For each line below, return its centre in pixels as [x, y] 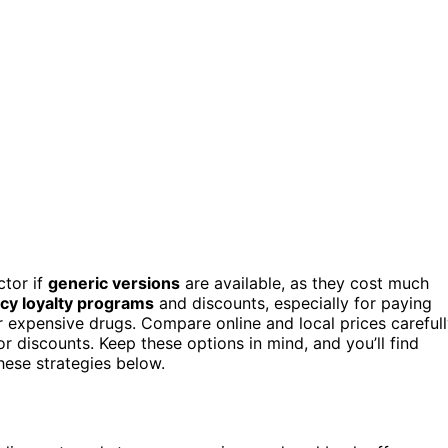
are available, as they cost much [304, 282]
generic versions [114, 282]
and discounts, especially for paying [293, 302]
